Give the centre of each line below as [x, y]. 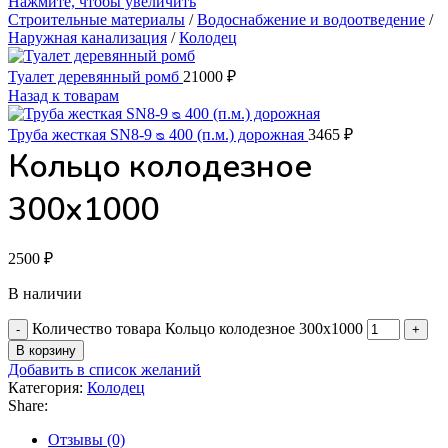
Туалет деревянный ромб [95, 76]
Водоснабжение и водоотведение [311, 19]
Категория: [45, 387]
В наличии [45, 293]
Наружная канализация [87, 37]
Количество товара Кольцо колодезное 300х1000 [197, 328]
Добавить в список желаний [104, 369]
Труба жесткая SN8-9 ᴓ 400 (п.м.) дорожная [158, 134]
